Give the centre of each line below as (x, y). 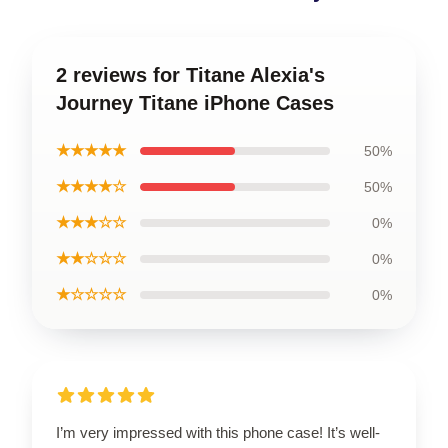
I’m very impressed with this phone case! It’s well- (218, 432)
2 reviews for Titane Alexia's (190, 75)
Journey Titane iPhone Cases (195, 103)
